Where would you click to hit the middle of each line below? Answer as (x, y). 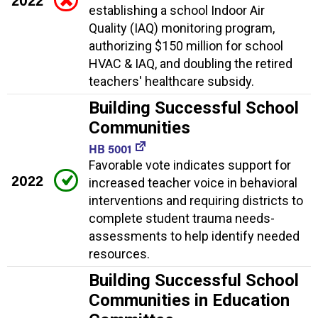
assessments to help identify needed (194, 236)
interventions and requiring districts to (196, 201)
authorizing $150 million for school (186, 46)
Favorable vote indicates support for (190, 165)
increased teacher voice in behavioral (193, 183)
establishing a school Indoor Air (177, 11)
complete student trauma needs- (182, 219)
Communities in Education (189, 301)
